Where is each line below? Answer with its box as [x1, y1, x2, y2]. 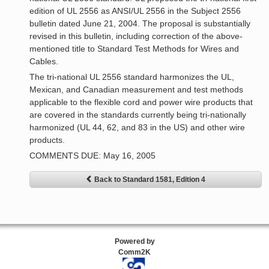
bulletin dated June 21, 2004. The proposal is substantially [29, 19, 251, 29]
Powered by [114, 237, 155, 246]
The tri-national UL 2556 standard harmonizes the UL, [29, 72, 235, 82]
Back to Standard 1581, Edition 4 [94, 175, 205, 184]
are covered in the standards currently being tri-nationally [29, 110, 247, 120]
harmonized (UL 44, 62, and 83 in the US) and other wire [29, 122, 246, 133]
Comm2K [118, 248, 151, 257]
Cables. [29, 56, 59, 67]
